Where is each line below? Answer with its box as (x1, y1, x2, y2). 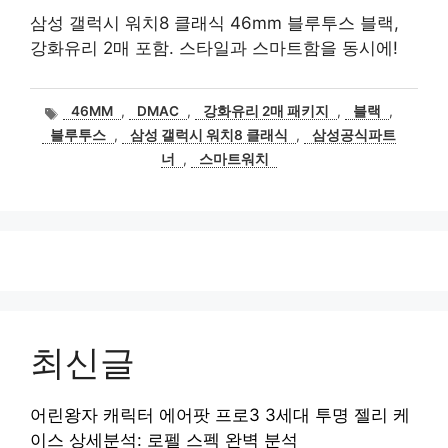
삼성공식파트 (312, 127, 396, 144)
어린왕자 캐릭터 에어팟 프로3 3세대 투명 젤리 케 (30, 405, 410, 426)
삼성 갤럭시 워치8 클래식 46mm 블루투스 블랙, (30, 13, 399, 33)
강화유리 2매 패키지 (203, 103, 330, 120)
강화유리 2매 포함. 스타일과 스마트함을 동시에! (30, 38, 398, 58)
